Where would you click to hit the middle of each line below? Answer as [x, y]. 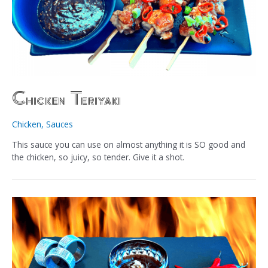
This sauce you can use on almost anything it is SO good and [129, 145]
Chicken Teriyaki [66, 99]
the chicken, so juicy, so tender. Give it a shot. [98, 157]
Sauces [60, 124]
